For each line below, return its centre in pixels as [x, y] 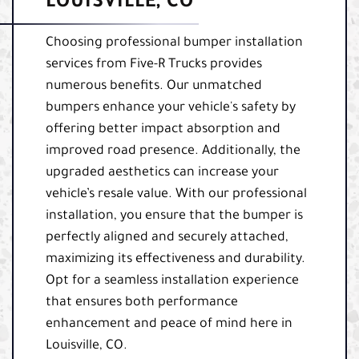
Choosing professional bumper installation [174, 43]
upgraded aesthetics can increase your [162, 173]
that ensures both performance [142, 303]
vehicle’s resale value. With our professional [176, 194]
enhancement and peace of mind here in [169, 324]
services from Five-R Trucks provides [154, 65]
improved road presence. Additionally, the [173, 151]
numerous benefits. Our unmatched [154, 86]
